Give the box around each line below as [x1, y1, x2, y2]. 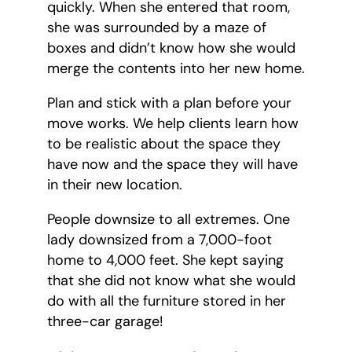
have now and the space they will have [47, 155, 298, 174]
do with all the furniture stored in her [47, 291, 286, 311]
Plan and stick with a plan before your [47, 93, 291, 113]
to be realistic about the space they [47, 134, 280, 154]
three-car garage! [47, 312, 163, 332]
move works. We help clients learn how [47, 114, 299, 134]
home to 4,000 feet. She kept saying [47, 251, 284, 270]
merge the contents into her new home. [47, 59, 305, 79]
